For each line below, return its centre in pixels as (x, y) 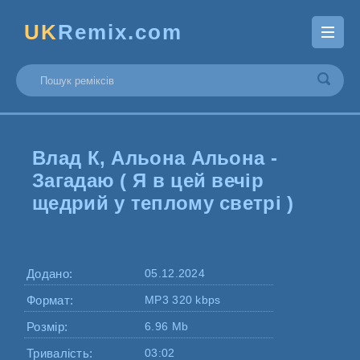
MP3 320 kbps (183, 300)
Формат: (50, 300)
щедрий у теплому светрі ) (163, 203)
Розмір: (47, 327)
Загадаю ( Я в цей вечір (148, 180)
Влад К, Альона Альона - (155, 158)
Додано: (50, 274)
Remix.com (120, 32)
